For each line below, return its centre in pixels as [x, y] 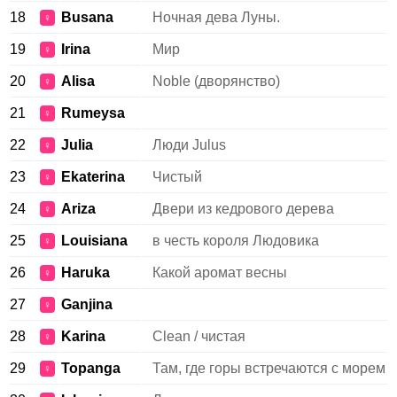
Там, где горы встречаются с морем [269, 368]
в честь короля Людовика [236, 241]
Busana [87, 17]
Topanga [91, 368]
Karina [83, 336]
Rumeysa [93, 113]
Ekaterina [93, 177]
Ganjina [87, 304]
